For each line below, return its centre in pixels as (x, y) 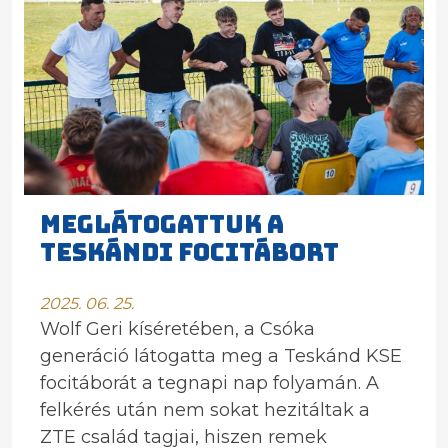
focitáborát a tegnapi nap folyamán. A (209, 383)
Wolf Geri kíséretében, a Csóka (177, 329)
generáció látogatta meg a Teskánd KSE (221, 356)
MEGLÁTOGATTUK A (162, 224)
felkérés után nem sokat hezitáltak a (205, 410)
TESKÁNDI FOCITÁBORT (189, 252)
